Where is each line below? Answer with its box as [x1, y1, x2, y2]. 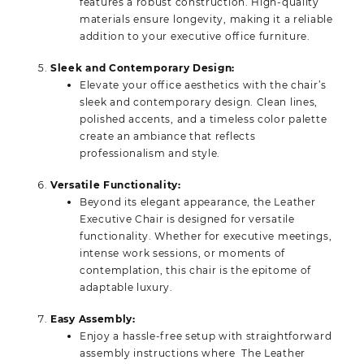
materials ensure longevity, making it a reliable [80, 12, 333, 25]
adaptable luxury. [80, 280, 173, 293]
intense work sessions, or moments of [80, 246, 286, 259]
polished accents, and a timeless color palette [80, 112, 327, 125]
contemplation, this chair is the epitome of [80, 263, 312, 276]
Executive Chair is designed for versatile [80, 212, 295, 225]
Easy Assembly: [50, 312, 136, 325]
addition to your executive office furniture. [80, 29, 310, 42]
